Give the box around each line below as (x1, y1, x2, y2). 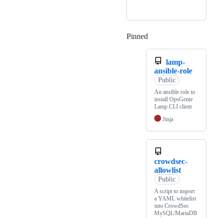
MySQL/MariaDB (154, 209, 197, 217)
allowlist (154, 165, 181, 174)
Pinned (127, 32, 148, 40)
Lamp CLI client (154, 103, 192, 110)
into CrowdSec (154, 202, 189, 209)
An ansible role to (154, 88, 195, 95)
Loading (148, 32, 174, 40)
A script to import (154, 187, 195, 195)
